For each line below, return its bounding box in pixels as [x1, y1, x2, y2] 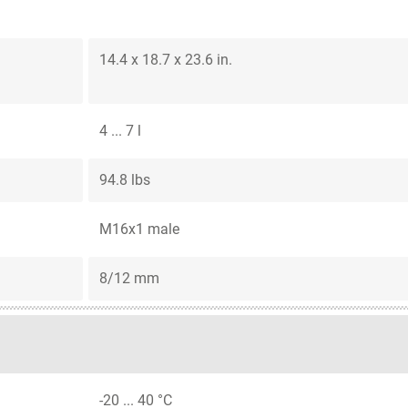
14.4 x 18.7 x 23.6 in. [99, 50, 232, 68]
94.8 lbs [99, 170, 150, 189]
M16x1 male [99, 219, 179, 238]
